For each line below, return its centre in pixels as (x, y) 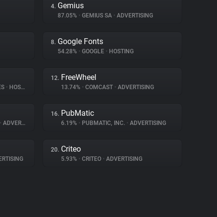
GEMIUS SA (97, 15)
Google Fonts (80, 41)
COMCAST (99, 87)
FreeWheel (79, 77)
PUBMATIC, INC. (103, 123)
